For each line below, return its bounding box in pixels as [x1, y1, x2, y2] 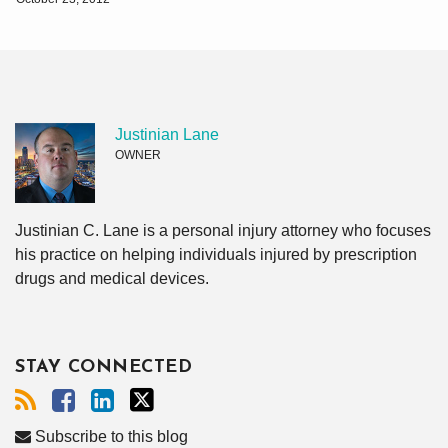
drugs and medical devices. [15, 270, 209, 288]
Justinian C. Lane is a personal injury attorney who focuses [15, 222, 431, 240]
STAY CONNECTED [15, 358, 192, 378]
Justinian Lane [115, 126, 219, 144]
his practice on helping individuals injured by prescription [15, 246, 417, 264]
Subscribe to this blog [31, 428, 188, 446]
